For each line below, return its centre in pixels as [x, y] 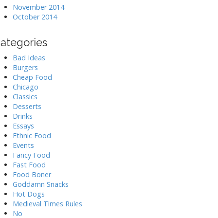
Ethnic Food [32, 135]
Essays [23, 126]
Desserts [27, 106]
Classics [25, 96]
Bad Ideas [29, 57]
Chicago [26, 87]
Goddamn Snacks [41, 184]
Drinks [23, 116]
